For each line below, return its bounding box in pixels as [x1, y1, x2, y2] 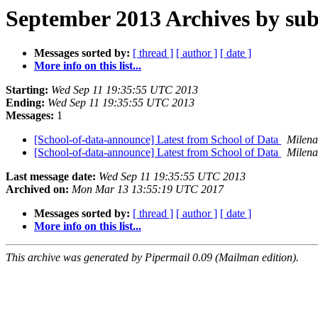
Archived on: [6, 183, 69, 196]
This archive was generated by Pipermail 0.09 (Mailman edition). [6, 251, 299, 264]
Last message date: [6, 170, 96, 183]
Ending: [6, 97, 45, 109]
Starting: [6, 84, 48, 97]
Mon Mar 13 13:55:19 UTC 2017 [72, 183, 224, 196]
